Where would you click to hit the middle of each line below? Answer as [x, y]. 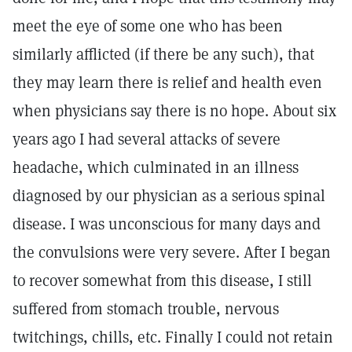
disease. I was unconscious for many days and [167, 224]
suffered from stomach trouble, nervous [146, 309]
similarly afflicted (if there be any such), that [163, 54]
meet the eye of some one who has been [148, 26]
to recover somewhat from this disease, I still [162, 280]
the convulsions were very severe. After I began [172, 252]
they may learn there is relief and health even [167, 82]
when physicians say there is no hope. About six [174, 111]
